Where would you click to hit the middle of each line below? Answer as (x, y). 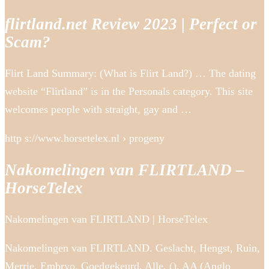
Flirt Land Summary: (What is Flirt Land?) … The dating (130, 74)
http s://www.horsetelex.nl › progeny (85, 138)
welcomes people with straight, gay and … (98, 110)
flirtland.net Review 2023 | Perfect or (131, 24)
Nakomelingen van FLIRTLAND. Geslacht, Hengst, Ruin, (132, 248)
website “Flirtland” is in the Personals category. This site (129, 92)
